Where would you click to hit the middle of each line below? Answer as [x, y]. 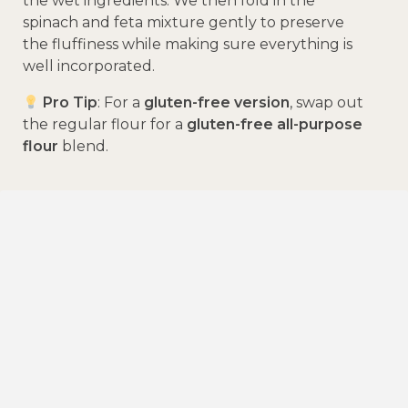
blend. [83, 147]
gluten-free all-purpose [275, 125]
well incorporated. [89, 66]
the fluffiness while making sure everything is [188, 45]
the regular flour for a [105, 125]
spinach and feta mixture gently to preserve [184, 23]
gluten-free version [217, 103]
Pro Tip [69, 103]
